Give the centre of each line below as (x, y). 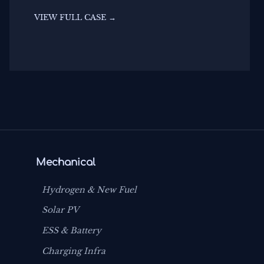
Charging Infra (74, 251)
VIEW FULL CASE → (75, 18)
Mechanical (66, 162)
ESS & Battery (72, 230)
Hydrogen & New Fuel (90, 189)
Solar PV (61, 210)
